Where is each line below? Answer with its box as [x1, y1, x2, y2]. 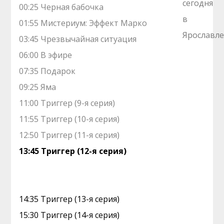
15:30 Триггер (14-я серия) [19, 209, 120, 221]
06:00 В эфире [19, 49, 72, 61]
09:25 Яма [19, 81, 56, 93]
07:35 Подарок [19, 65, 76, 77]
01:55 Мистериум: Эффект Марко [19, 17, 147, 29]
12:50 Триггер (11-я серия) [19, 129, 120, 141]
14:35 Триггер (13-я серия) [19, 193, 120, 205]
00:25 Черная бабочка [19, 1, 104, 13]
